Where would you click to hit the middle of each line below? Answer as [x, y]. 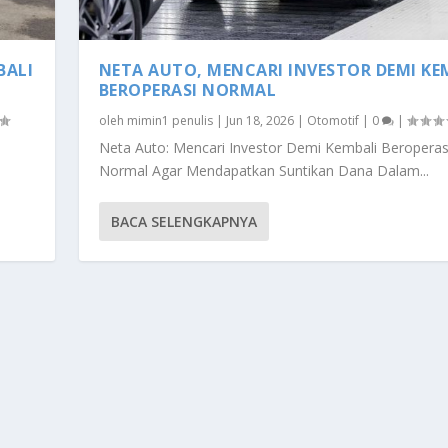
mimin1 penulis [169, 121]
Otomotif [332, 121]
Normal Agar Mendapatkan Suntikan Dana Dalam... [263, 171]
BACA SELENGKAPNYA [183, 222]
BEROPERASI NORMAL [187, 90]
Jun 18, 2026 [259, 121]
